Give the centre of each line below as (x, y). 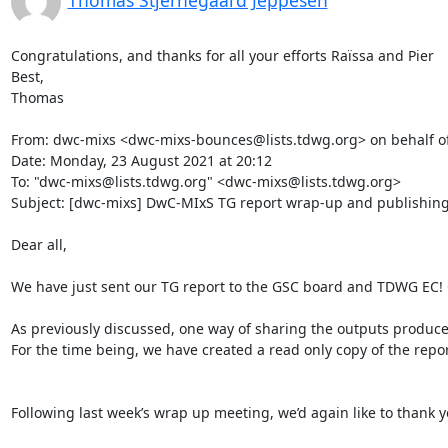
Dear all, (38, 244)
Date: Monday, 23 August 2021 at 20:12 (141, 160)
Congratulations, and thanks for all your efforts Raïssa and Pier (222, 55)
